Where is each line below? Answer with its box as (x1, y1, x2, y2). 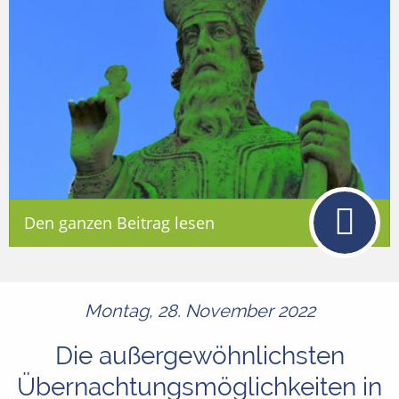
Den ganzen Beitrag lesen (24, 212, 215, 234)
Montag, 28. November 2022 (84, 300, 315, 322)
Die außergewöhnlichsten (54, 341, 345, 371)
